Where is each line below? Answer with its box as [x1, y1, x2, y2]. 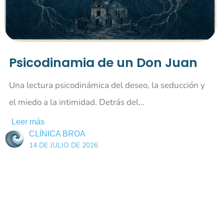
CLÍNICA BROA [29, 129, 86, 138]
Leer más [11, 117, 45, 126]
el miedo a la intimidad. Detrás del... [9, 96, 145, 108]
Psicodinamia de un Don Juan [9, 53, 198, 71]
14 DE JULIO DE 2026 [29, 140, 98, 150]
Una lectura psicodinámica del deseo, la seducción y [9, 79, 205, 91]
